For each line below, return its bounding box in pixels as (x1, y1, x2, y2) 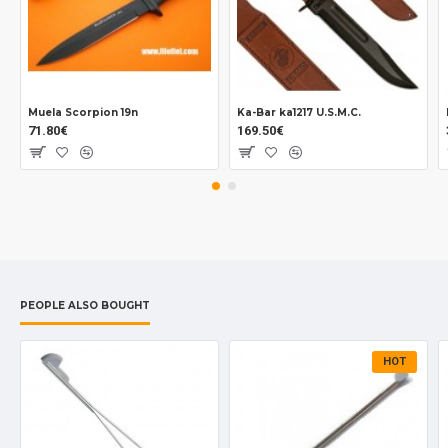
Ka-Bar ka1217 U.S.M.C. (237, 106, 361, 119)
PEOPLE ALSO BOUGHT (20, 299, 150, 313)
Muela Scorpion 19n (28, 106, 138, 119)
